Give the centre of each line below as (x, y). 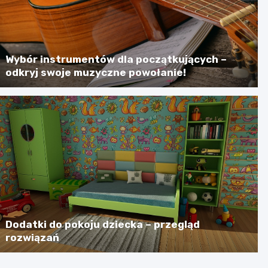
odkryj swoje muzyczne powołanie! (96, 72)
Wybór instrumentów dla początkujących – (116, 59)
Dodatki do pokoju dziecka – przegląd (103, 224)
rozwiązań (33, 237)
